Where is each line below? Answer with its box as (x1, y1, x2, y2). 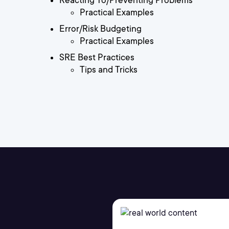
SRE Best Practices (59, 52, 134, 63)
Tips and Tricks (80, 64, 138, 75)
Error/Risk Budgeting (59, 24, 142, 34)
